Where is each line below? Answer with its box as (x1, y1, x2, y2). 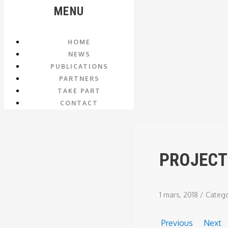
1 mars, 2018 (159, 190, 200, 199)
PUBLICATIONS (50, 63, 108, 70)
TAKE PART (58, 87, 101, 95)
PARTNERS (59, 75, 100, 82)
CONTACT (60, 99, 98, 107)
